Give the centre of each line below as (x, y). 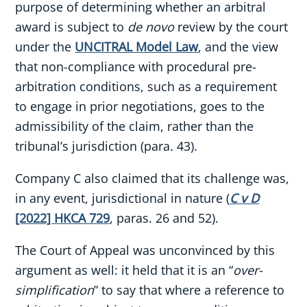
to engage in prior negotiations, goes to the (140, 107)
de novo (151, 27)
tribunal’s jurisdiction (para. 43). (107, 146)
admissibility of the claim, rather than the (135, 126)
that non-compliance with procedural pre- (136, 67)
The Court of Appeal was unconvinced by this (145, 250)
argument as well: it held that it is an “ (124, 270)
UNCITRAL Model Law (137, 47)
